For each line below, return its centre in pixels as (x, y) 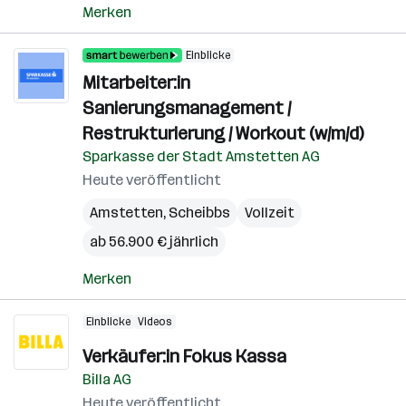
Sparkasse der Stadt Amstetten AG (201, 156)
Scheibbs (199, 213)
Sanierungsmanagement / (187, 108)
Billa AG (107, 379)
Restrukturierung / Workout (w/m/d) (223, 133)
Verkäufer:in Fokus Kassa (184, 356)
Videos (155, 322)
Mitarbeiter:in (136, 82)
